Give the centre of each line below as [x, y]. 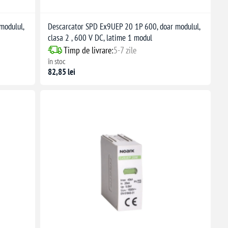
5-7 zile [125, 50]
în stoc [56, 61]
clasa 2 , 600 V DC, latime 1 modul [100, 37]
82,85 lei [61, 72]
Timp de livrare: [88, 50]
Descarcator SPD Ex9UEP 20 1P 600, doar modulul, [124, 26]
